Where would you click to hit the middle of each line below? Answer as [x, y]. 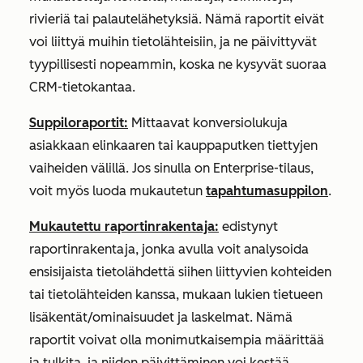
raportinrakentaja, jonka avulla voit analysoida [169, 249]
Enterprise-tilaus [262, 168]
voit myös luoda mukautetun [117, 191]
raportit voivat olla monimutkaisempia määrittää [177, 340]
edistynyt [248, 226]
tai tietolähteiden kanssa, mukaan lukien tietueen [176, 295]
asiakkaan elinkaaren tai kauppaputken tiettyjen [173, 145]
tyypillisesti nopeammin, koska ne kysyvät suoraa [178, 64]
